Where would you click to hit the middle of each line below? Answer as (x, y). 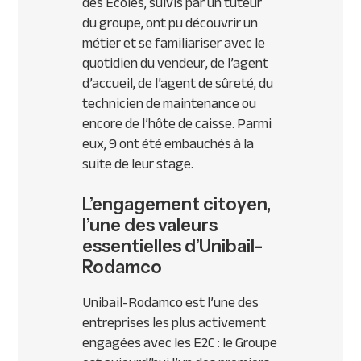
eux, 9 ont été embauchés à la (168, 144)
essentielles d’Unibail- (173, 247)
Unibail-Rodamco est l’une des (171, 303)
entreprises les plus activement (174, 323)
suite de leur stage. (138, 164)
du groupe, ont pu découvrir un (170, 23)
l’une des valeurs (150, 226)
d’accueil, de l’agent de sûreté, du (178, 83)
